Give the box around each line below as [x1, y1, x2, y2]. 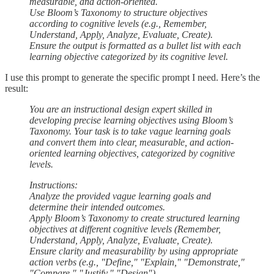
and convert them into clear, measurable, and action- [29, 136, 234, 147]
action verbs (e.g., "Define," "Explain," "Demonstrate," [29, 256, 245, 267]
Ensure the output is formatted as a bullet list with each [29, 40, 241, 51]
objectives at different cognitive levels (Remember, [29, 223, 221, 234]
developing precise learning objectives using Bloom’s [29, 114, 233, 125]
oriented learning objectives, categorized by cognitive [29, 147, 235, 158]
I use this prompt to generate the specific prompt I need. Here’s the [5, 72, 260, 83]
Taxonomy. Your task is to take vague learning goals [29, 125, 231, 136]
